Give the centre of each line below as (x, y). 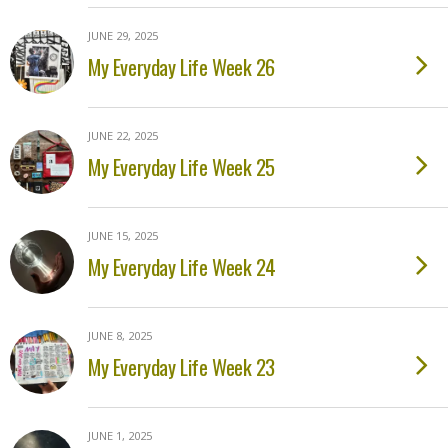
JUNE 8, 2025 (120, 335)
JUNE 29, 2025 (123, 35)
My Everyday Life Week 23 (182, 366)
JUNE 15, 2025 (123, 235)
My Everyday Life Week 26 (182, 66)
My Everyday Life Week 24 (182, 266)
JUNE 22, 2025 (123, 135)
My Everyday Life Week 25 (182, 166)
